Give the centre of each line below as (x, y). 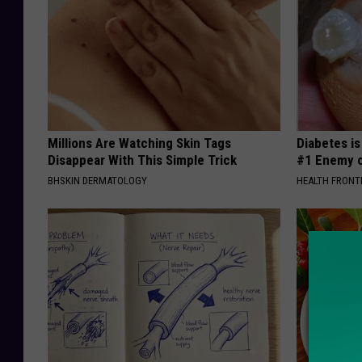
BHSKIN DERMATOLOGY (97, 180)
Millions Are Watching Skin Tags (139, 143)
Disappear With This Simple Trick (142, 160)
